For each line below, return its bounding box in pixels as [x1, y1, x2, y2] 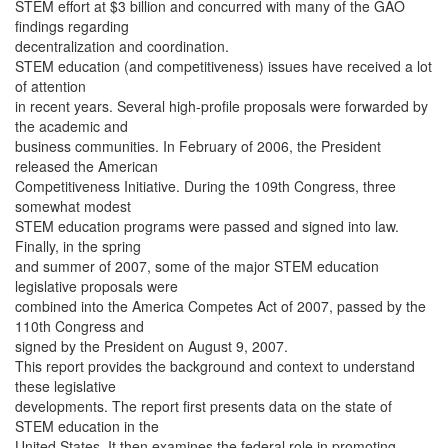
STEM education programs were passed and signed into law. [15, 216, 399, 236]
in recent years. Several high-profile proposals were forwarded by [15, 96, 428, 116]
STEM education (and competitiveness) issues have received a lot [15, 56, 432, 76]
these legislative [15, 376, 116, 396]
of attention [15, 76, 86, 96]
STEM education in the [15, 416, 159, 436]
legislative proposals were [15, 276, 178, 296]
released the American [15, 156, 158, 176]
